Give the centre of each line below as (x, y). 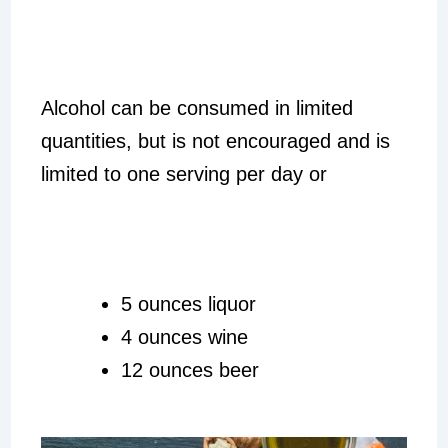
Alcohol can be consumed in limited (196, 107)
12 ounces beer (189, 369)
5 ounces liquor (188, 303)
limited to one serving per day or (183, 173)
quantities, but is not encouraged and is (215, 140)
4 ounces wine (184, 336)
